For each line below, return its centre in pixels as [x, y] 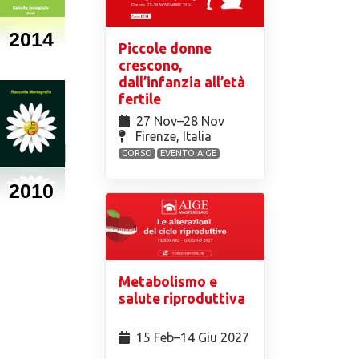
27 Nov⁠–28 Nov [182, 121]
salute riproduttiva [182, 299]
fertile [142, 99]
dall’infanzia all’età [182, 82]
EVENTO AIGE [189, 153]
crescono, [151, 65]
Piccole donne [165, 48]
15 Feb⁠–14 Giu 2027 [192, 338]
